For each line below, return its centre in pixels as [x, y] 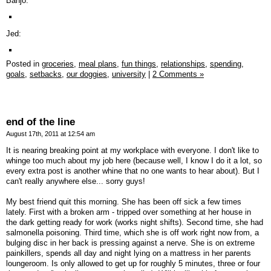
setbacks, [47, 74]
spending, [227, 64]
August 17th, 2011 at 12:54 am [51, 134]
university [129, 74]
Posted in [24, 64]
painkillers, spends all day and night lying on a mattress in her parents [129, 253]
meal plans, [99, 64]
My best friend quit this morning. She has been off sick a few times [124, 201]
